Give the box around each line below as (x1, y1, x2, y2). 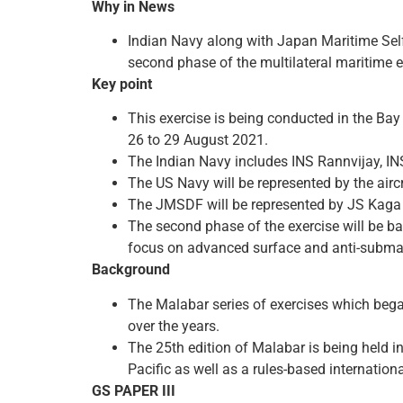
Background (92, 261, 170, 279)
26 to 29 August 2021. (128, 131, 268, 149)
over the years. (128, 317, 219, 335)
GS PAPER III (92, 381, 175, 399)
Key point (92, 76, 152, 94)
